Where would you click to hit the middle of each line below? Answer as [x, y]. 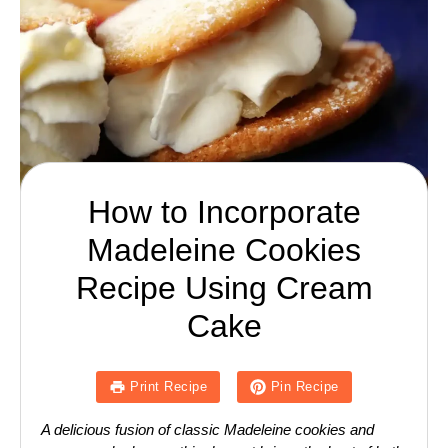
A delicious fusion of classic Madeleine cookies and [207, 429]
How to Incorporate [224, 211]
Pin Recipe [304, 387]
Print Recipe [169, 387]
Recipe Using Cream [224, 287]
